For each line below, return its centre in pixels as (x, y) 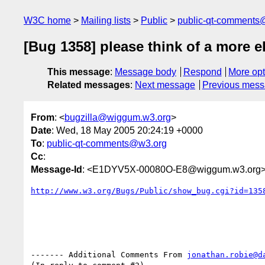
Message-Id (56, 169)
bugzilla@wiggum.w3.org (118, 117)
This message (79, 72)
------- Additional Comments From (109, 254)
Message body (146, 72)
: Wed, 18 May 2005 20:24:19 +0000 (127, 130)
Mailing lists (106, 20)
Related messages (89, 85)
